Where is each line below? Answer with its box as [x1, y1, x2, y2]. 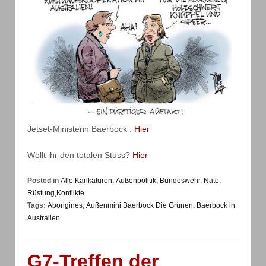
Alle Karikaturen [61, 176, 112, 185]
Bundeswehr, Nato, [160, 176, 221, 185]
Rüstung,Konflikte [27, 189, 84, 198]
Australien [27, 214, 60, 223]
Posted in [27, 176, 61, 185]
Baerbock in [197, 201, 235, 210]
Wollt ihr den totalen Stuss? [27, 150, 132, 160]
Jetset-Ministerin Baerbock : [27, 124, 134, 134]
